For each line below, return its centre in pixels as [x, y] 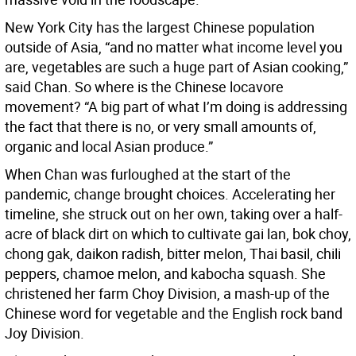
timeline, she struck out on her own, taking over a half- [174, 214]
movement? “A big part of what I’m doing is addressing [176, 107]
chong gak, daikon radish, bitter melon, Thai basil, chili [173, 254]
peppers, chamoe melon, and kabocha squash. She [165, 274]
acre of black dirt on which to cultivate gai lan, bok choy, [178, 234]
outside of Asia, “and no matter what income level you [174, 47]
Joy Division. [44, 333]
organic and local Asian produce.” [109, 147]
